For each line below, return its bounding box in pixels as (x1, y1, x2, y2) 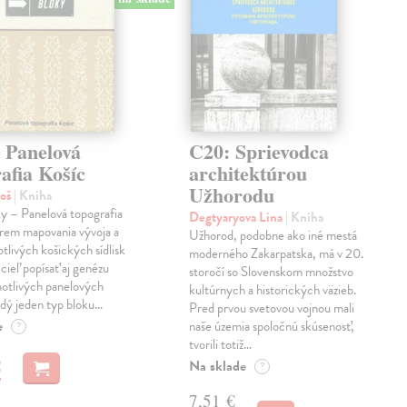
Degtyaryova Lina (189, 207, 286, 228)
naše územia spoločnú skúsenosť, (189, 316, 355, 337)
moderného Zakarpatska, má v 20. (189, 243, 364, 264)
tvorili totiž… (189, 334, 253, 355)
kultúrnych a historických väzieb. (189, 280, 357, 301)
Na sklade (189, 355, 247, 378)
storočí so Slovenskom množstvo (189, 262, 354, 283)
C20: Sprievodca (189, 136, 330, 167)
